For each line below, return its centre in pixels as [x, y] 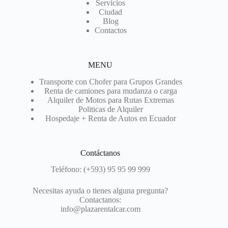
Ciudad [111, 12]
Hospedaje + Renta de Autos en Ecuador [110, 118]
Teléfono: [67, 169]
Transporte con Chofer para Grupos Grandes [110, 81]
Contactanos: [101, 200]
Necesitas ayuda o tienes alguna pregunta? [101, 191]
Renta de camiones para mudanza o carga [110, 91]
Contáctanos [101, 153]
